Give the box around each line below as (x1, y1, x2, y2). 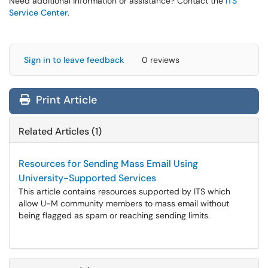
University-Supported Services (19, 172, 156, 184)
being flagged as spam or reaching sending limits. (19, 210, 210, 221)
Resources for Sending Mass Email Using (19, 157, 198, 170)
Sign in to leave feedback (24, 54, 124, 65)
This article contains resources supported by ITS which (19, 186, 230, 197)
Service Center (9, 7, 68, 18)
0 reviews (142, 54, 179, 65)
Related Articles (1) (19, 125, 102, 138)
